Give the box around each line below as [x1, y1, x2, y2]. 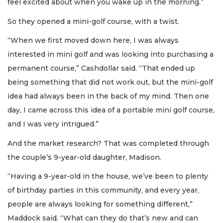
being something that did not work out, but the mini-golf [7, 78, 213, 87]
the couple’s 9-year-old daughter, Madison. [7, 152, 163, 162]
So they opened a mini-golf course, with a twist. [7, 16, 181, 26]
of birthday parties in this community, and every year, [7, 186, 199, 195]
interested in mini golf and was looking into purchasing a [7, 50, 214, 59]
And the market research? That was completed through [7, 138, 209, 148]
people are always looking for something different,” [7, 200, 193, 209]
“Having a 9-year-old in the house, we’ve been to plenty [7, 172, 208, 181]
